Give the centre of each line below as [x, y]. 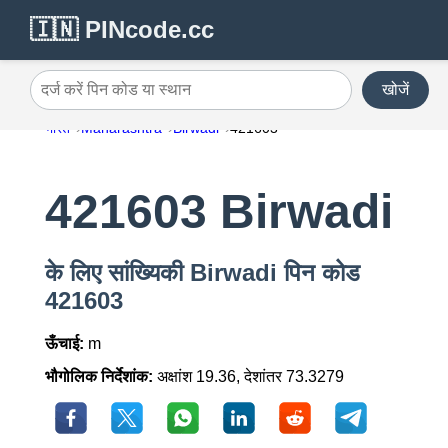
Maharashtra [121, 128]
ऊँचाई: [64, 344]
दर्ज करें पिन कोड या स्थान [104, 97]
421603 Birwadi [218, 212]
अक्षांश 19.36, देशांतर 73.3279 [248, 377]
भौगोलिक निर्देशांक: [98, 377]
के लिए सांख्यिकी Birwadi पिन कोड [202, 273]
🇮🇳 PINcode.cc [122, 29]
